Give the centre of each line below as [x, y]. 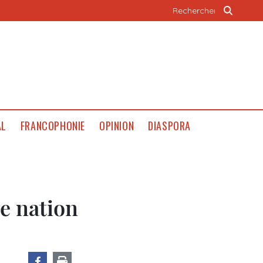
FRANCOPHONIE [53, 126]
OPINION [117, 126]
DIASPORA [169, 126]
